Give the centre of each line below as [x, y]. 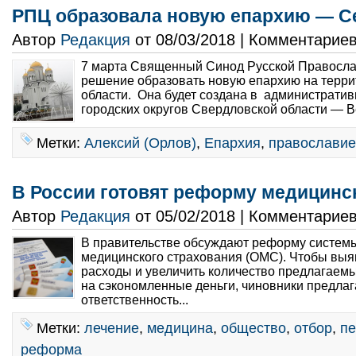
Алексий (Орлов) [140, 143]
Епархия [232, 143]
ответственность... [136, 300]
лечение [112, 328]
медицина [180, 328]
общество [253, 328]
